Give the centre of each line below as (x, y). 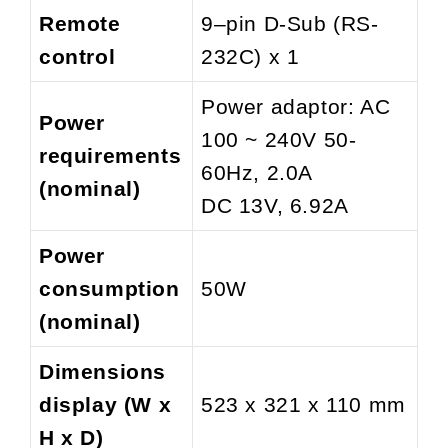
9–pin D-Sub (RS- (290, 23)
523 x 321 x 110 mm (303, 404)
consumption (109, 288)
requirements (110, 155)
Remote (80, 23)
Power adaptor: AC (296, 106)
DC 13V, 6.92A (275, 205)
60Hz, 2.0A (257, 172)
